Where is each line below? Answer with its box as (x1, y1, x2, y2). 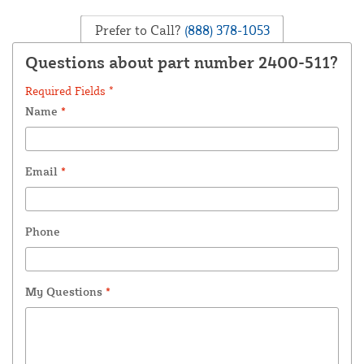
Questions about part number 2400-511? (25, 52, 338, 73)
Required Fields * (25, 84, 114, 98)
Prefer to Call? (94, 21, 181, 38)
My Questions (25, 284, 106, 299)
